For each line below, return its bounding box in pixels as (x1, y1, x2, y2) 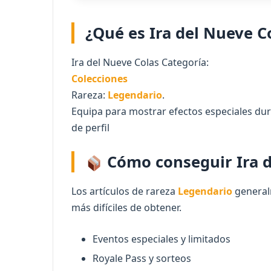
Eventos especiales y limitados (93, 232, 230, 246)
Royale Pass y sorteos (93, 252, 191, 266)
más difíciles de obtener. (71, 201, 181, 215)
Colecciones (71, 72, 128, 86)
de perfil (71, 121, 109, 135)
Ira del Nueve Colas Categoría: (71, 56, 209, 70)
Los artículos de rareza (71, 184, 178, 198)
